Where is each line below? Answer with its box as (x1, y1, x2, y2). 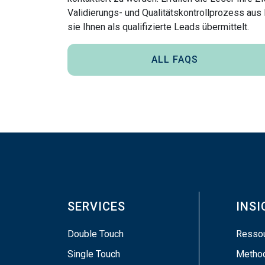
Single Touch (67, 248, 120, 260)
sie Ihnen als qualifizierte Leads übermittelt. (67, 21, 249, 33)
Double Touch (67, 228, 124, 240)
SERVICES (67, 199, 125, 214)
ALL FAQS (151, 54, 198, 65)
